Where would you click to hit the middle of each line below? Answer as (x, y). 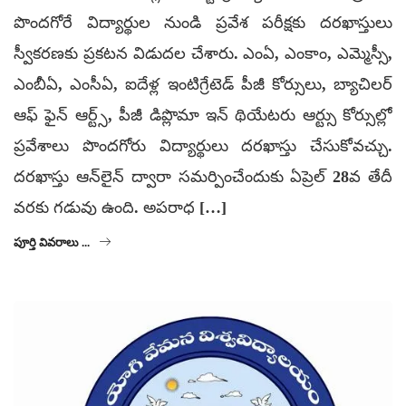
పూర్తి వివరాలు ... (52, 242)
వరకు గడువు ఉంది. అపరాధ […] (120, 207)
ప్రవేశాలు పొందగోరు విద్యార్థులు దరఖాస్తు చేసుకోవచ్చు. (203, 145)
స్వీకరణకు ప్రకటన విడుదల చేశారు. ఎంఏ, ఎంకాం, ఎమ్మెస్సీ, (203, 53)
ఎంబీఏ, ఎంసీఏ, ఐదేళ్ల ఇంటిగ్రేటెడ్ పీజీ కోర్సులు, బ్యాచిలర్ (203, 84)
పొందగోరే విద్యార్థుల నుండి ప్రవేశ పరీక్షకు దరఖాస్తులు (203, 22)
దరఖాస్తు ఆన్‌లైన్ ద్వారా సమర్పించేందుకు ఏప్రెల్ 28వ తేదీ (203, 176)
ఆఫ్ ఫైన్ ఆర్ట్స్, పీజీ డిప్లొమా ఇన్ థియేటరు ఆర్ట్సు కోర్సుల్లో (203, 115)
